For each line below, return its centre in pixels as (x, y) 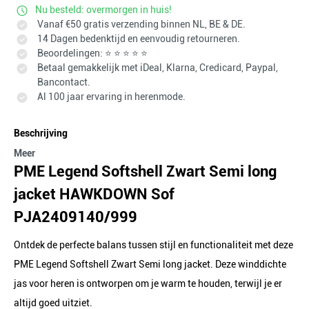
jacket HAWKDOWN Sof (94, 194)
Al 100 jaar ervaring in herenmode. (110, 97)
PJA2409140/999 (76, 217)
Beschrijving (41, 133)
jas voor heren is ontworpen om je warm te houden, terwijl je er (148, 283)
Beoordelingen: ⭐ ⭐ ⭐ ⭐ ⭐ (91, 53)
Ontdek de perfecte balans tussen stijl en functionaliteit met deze (153, 245)
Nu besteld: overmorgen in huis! (103, 10)
